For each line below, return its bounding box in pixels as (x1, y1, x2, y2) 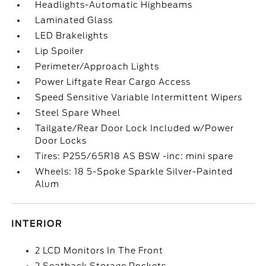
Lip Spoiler (35, 46, 84, 56)
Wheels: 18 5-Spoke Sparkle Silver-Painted (35, 167, 233, 176)
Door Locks (35, 136, 87, 145)
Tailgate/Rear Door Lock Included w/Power (35, 123, 235, 133)
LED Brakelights (35, 31, 109, 40)
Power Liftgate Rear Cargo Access (35, 77, 191, 87)
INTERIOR (11, 219, 63, 229)
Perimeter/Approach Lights (35, 62, 160, 71)
